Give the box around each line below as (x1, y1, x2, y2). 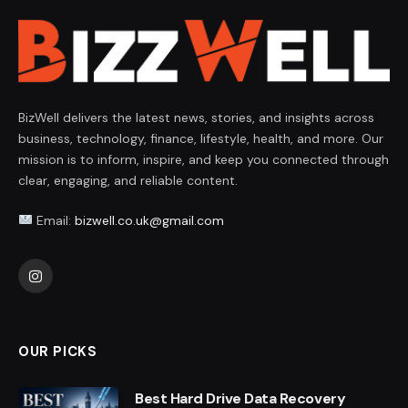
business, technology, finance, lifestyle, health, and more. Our (18, 130, 383, 148)
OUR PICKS (18, 342, 97, 362)
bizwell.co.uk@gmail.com (74, 212, 224, 229)
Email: (32, 212, 75, 229)
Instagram (34, 275, 95, 292)
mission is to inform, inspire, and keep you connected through (18, 151, 389, 168)
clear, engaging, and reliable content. (18, 172, 238, 189)
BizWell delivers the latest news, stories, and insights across (18, 109, 374, 127)
